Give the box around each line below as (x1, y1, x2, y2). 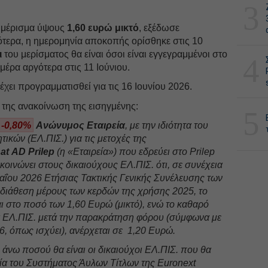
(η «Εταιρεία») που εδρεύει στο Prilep (54, 146, 215, 157)
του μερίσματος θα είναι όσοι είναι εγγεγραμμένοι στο (2, 48, 228, 59)
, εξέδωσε (139, 22, 180, 33)
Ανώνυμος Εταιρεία (33, 120, 126, 130)
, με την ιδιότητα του (125, 120, 209, 130)
